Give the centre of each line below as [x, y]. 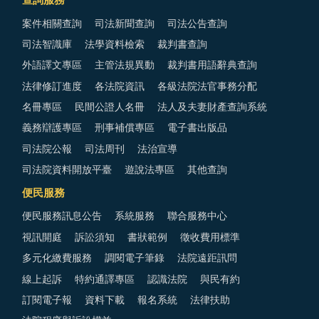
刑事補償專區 [125, 129]
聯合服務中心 [197, 217]
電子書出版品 [197, 129]
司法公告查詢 [197, 24]
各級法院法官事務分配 [207, 87]
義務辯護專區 [52, 129]
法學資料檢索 [115, 45]
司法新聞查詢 [125, 24]
